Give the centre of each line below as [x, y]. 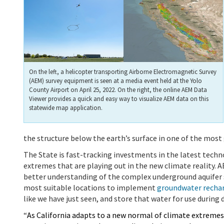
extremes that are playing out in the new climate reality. [120, 165]
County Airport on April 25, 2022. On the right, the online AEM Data [118, 89]
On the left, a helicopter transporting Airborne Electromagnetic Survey [123, 71]
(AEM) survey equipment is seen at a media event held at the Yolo [115, 80]
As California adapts [61, 215]
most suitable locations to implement [90, 187]
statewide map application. [66, 107]
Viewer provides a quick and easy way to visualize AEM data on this [119, 98]
